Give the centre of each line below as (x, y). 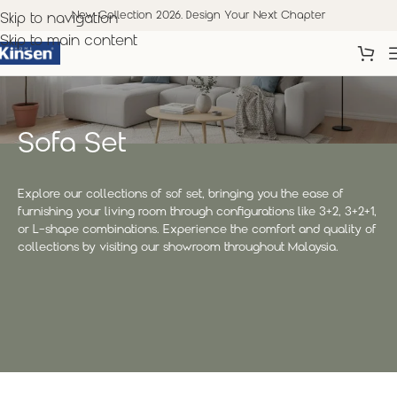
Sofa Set (72, 144)
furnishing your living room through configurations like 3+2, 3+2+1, (197, 212)
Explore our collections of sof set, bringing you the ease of (181, 195)
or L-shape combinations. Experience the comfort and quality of (197, 230)
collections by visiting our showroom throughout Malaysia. (178, 248)
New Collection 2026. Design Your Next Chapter (198, 16)
